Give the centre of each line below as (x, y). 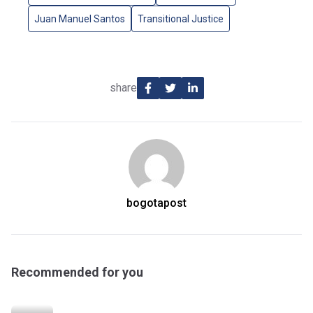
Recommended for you (77, 272)
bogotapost (156, 203)
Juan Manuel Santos (80, 19)
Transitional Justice (181, 19)
